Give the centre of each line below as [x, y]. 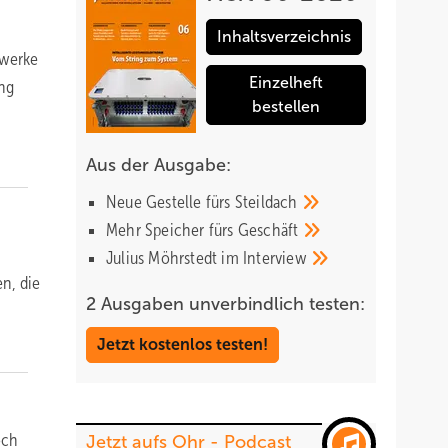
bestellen [286, 106]
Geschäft [270, 230]
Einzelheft [286, 82]
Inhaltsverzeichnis [284, 36]
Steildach [268, 202]
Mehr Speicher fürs [172, 230]
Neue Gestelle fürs [170, 202]
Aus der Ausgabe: [158, 165]
